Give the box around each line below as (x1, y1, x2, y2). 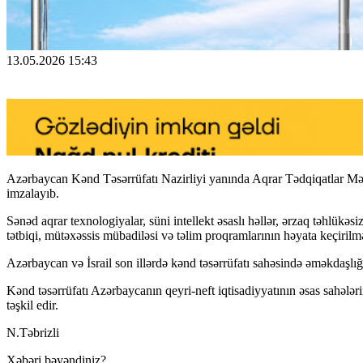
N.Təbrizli (6, 325, 59, 340)
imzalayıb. (6, 186, 59, 200)
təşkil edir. (6, 297, 58, 312)
